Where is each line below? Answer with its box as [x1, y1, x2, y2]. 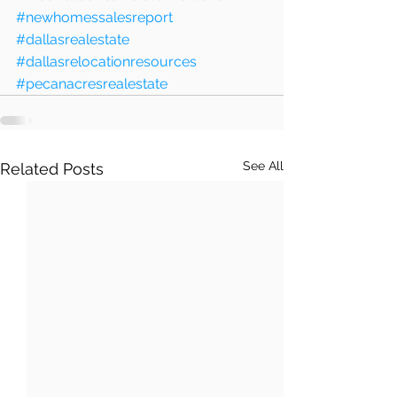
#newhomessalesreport [16, 8, 173, 26]
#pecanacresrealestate [16, 74, 167, 92]
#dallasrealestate [16, 30, 129, 48]
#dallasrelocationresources [16, 52, 197, 70]
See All [243, 158, 284, 173]
